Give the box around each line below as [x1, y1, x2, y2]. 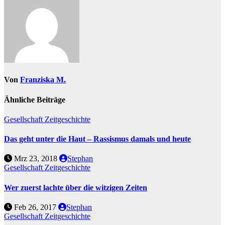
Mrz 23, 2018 [12, 154, 59, 163]
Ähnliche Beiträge [4, 95, 65, 104]
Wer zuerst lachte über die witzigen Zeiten [4, 183, 147, 192]
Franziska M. [20, 75, 66, 84]
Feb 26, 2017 [12, 202, 58, 211]
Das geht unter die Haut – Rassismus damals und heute [4, 135, 191, 144]
